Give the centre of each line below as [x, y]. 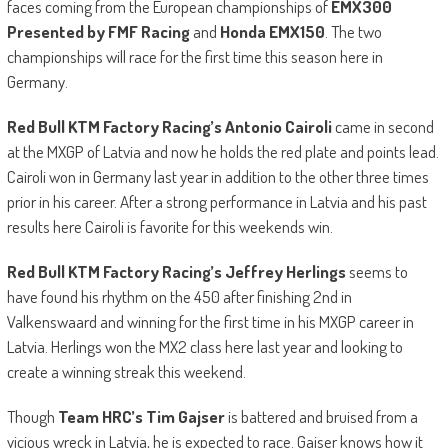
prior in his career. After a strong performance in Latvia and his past [216, 202]
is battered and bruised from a [322, 417]
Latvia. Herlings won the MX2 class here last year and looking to [204, 347]
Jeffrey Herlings [285, 272]
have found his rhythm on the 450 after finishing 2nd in [179, 297]
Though [30, 417]
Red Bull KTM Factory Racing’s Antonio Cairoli [170, 127]
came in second [384, 127]
